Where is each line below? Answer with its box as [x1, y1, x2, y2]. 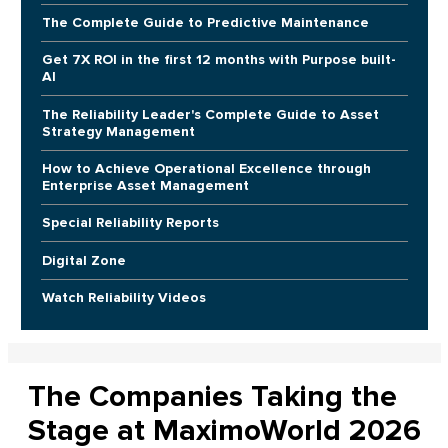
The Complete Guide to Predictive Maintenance [41, 14, 369, 32]
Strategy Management [41, 122, 195, 140]
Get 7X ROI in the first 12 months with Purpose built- [41, 51, 396, 69]
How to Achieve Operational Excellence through [41, 159, 371, 177]
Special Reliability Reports [41, 214, 219, 232]
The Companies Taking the [27, 377, 397, 415]
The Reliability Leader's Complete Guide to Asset [41, 105, 379, 123]
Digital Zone [41, 251, 126, 269]
